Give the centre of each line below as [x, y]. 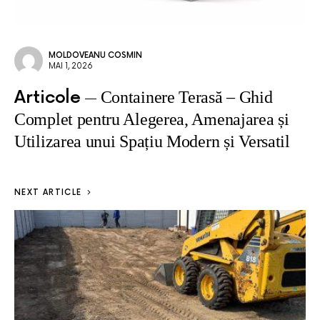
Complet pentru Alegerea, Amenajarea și [152, 119]
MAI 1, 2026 [71, 66]
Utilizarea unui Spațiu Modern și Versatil [152, 141]
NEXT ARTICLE [48, 192]
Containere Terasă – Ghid [186, 97]
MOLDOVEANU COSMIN [95, 55]
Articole [47, 97]
